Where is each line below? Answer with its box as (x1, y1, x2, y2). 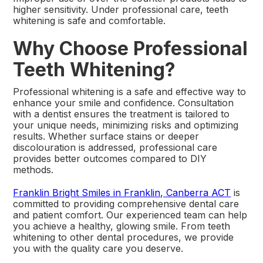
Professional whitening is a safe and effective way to (13, 86, 247, 98)
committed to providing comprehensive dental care (13, 198, 240, 210)
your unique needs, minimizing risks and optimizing (13, 119, 239, 131)
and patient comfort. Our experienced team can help (13, 209, 248, 221)
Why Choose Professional (13, 37, 248, 60)
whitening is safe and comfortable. (13, 15, 166, 27)
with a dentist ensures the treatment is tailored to (13, 108, 230, 120)
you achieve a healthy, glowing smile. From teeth (13, 220, 231, 232)
